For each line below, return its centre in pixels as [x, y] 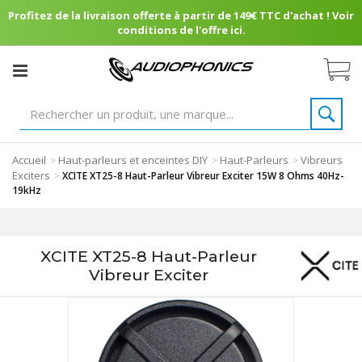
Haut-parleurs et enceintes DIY [133, 160]
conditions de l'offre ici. [181, 30]
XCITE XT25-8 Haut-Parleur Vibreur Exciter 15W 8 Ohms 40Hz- [203, 176]
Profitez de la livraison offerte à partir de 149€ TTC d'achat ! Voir [181, 15]
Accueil [29, 160]
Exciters [31, 175]
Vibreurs [322, 160]
